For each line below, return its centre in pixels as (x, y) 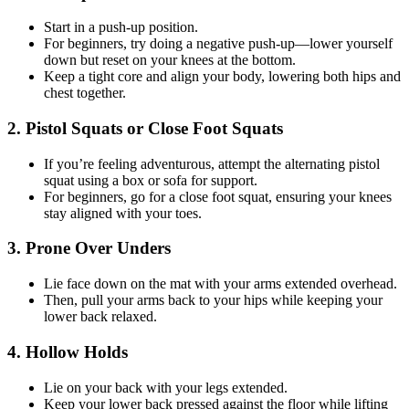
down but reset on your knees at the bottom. (170, 60)
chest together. (85, 93)
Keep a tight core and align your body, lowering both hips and (222, 77)
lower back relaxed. (100, 317)
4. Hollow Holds (68, 351)
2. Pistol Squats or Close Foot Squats (145, 128)
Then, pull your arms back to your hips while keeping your (213, 300)
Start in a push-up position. (121, 27)
